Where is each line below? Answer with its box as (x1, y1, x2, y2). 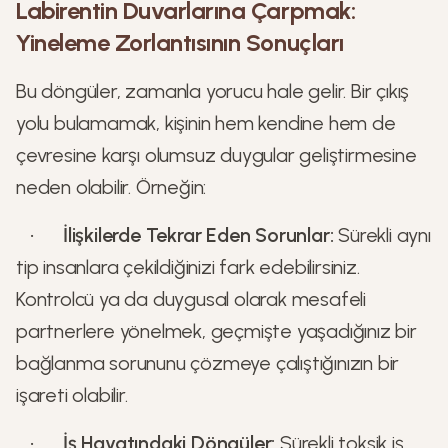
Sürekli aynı (333, 223, 431, 247)
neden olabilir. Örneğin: (16, 175, 207, 199)
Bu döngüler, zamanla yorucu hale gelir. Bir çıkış (16, 79, 410, 103)
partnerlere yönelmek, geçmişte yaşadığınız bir (16, 319, 417, 343)
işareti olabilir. (16, 383, 128, 407)
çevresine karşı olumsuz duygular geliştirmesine (16, 143, 417, 167)
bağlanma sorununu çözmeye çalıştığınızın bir (16, 351, 400, 375)
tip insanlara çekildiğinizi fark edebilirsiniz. (16, 255, 360, 279)
